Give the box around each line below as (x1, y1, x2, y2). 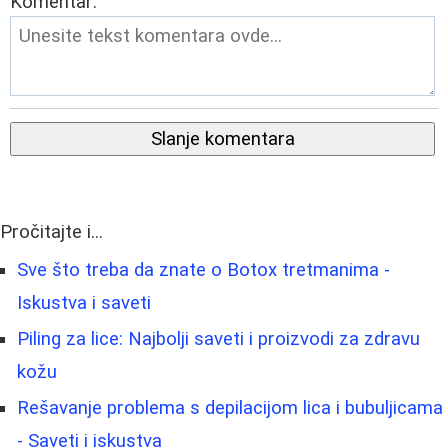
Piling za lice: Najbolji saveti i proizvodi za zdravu (17, 327, 420, 350)
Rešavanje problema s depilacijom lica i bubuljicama (17, 396, 443, 419)
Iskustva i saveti (17, 291, 151, 314)
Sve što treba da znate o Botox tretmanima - (17, 258, 390, 281)
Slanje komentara (150, 127, 295, 150)
